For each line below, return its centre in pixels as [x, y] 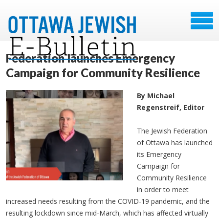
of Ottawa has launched [175, 142]
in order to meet [163, 189]
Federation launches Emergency [90, 58]
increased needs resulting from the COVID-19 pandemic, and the [108, 201]
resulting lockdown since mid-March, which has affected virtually [107, 213]
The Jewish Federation [172, 131]
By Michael [156, 96]
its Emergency [159, 154]
